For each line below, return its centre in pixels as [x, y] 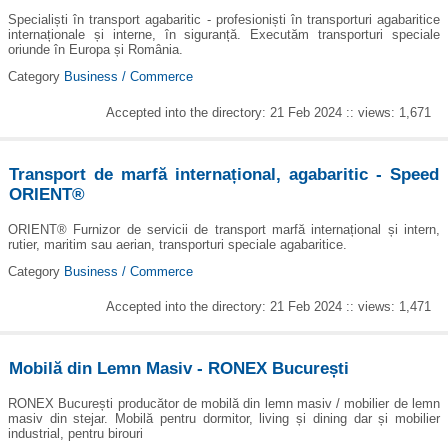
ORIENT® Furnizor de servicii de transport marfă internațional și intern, [224, 229]
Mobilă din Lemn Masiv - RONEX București [179, 369]
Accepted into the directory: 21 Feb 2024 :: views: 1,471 [269, 307]
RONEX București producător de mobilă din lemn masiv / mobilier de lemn [224, 403]
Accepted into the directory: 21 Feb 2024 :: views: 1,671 [269, 113]
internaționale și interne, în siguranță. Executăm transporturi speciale [224, 35]
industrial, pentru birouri [75, 433]
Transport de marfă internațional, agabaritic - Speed [224, 175]
